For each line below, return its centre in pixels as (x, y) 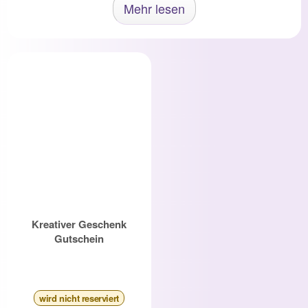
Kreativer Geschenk (79, 224)
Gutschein (79, 239)
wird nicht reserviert (79, 298)
